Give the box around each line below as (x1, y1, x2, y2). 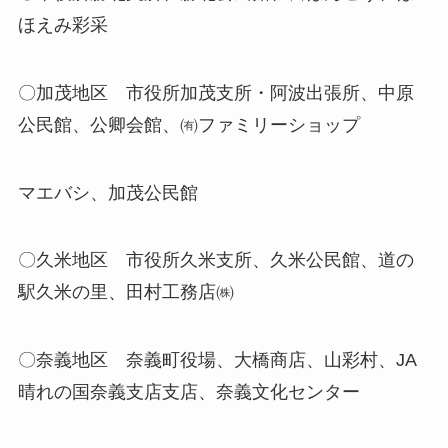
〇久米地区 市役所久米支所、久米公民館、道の (17, 250, 414, 271)
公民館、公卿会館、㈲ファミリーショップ (17, 114, 360, 135)
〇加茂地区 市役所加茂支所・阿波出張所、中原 (17, 82, 414, 103)
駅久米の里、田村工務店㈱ (17, 282, 234, 303)
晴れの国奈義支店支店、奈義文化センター (17, 382, 360, 403)
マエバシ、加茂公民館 (17, 182, 198, 203)
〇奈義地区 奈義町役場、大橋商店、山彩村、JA (17, 350, 417, 371)
